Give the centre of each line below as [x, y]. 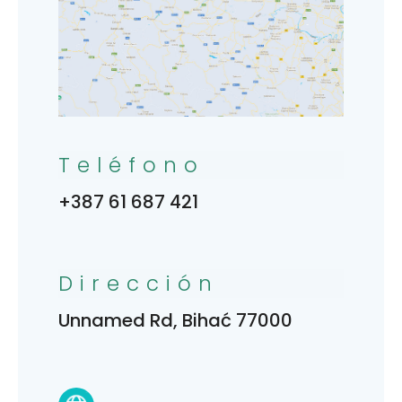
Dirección [139, 283]
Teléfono [131, 165]
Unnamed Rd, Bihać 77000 [175, 320]
